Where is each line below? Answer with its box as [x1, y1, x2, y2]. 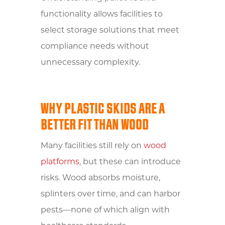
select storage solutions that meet [40, 26, 179, 35]
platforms [40, 158, 79, 166]
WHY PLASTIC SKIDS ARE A [40, 99, 165, 118]
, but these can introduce [79, 158, 181, 166]
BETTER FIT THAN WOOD [40, 115, 149, 134]
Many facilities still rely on [40, 142, 142, 150]
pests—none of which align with [40, 206, 170, 214]
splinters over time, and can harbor [40, 190, 180, 198]
